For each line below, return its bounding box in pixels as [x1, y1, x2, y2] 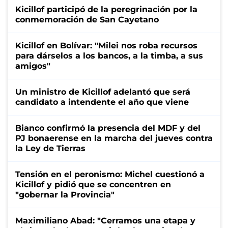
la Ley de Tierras [15, 143, 85, 153]
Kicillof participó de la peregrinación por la [15, 4, 197, 14]
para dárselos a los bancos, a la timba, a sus [15, 50, 203, 61]
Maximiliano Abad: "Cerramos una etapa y [15, 215, 195, 225]
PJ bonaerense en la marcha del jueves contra [15, 133, 213, 143]
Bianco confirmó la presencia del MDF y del [15, 123, 201, 133]
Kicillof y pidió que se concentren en [15, 179, 171, 189]
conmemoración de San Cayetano [15, 14, 159, 24]
